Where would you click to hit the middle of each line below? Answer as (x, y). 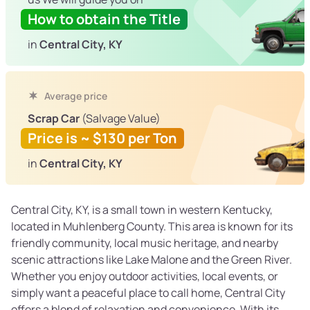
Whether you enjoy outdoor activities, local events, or (145, 276)
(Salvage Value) (120, 119)
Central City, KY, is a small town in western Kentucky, (142, 210)
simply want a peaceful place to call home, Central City (148, 293)
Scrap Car (54, 119)
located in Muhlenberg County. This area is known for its (152, 227)
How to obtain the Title (104, 19)
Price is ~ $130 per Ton (102, 138)
